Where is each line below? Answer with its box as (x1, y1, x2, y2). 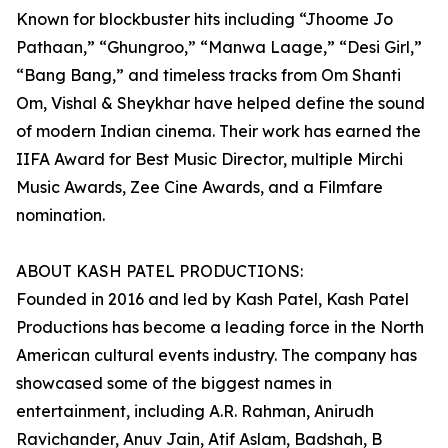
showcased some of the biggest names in (16, 372, 332, 393)
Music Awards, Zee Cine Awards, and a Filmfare (16, 176, 383, 197)
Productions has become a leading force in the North (16, 316, 424, 337)
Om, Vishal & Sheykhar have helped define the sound (16, 92, 425, 113)
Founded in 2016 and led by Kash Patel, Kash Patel (16, 288, 409, 309)
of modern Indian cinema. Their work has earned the (16, 120, 421, 141)
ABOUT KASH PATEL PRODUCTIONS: (16, 260, 303, 281)
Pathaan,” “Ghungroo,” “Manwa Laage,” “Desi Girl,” (16, 36, 422, 57)
